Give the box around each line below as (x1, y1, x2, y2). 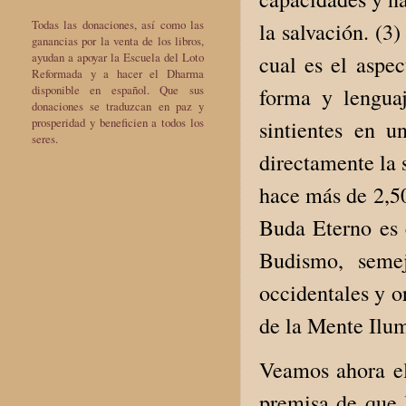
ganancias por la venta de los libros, (32, 32, 204, 49)
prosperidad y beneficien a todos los (32, 113, 204, 130)
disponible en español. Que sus (32, 81, 204, 98)
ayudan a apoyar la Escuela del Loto (32, 48, 204, 65)
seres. (32, 130, 58, 147)
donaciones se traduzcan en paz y (32, 97, 204, 114)
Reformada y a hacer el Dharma (32, 64, 204, 82)
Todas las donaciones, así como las (32, 15, 204, 33)
